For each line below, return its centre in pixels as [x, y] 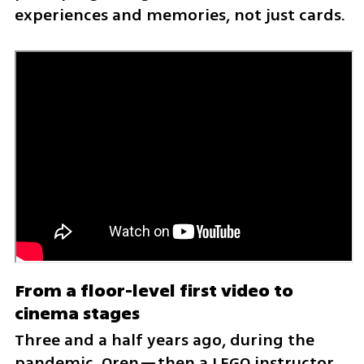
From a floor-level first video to [154, 291]
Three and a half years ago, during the [164, 340]
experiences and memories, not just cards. [180, 15]
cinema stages [77, 314]
